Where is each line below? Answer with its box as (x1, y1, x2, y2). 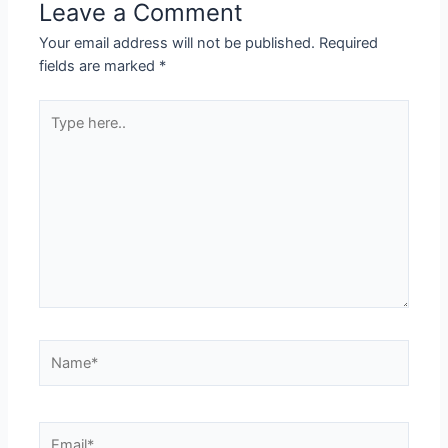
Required (319, 33, 379, 52)
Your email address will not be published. (39, 33, 316, 52)
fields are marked (39, 56, 160, 75)
